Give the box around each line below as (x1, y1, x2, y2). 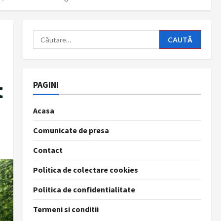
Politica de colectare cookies (33, 165, 138, 175)
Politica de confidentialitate (33, 184, 135, 195)
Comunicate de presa (33, 125, 109, 136)
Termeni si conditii (33, 204, 99, 215)
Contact (33, 145, 63, 155)
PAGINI (33, 79, 59, 91)
